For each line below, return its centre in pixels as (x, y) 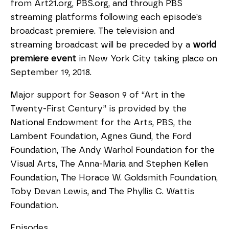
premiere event (43, 59)
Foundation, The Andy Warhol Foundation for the (112, 150)
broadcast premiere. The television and (92, 31)
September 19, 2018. (51, 72)
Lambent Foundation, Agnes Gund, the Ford (101, 136)
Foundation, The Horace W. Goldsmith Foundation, (114, 178)
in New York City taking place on (147, 59)
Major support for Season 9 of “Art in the (98, 95)
